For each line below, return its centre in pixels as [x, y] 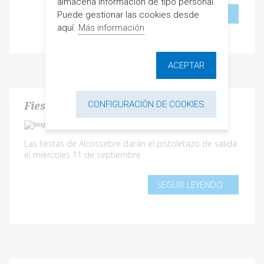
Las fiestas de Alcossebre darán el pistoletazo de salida [131, 144]
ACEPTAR [186, 65]
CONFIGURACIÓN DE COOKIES [146, 104]
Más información [111, 28]
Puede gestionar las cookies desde [128, 15]
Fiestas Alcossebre [74, 106]
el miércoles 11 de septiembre [82, 155]
